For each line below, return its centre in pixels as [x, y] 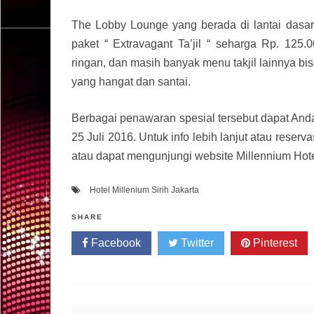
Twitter [196, 243]
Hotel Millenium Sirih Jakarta [144, 190]
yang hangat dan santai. [131, 82]
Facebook [115, 243]
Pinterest [274, 243]
